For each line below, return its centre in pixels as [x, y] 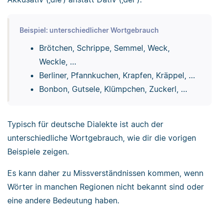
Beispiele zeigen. [38, 152]
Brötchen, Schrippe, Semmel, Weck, [104, 48]
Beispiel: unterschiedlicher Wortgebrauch [89, 30]
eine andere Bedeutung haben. [63, 201]
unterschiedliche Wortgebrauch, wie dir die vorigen [102, 138]
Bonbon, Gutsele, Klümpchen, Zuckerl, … [113, 89]
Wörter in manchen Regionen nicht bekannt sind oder [106, 187]
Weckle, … [57, 61]
